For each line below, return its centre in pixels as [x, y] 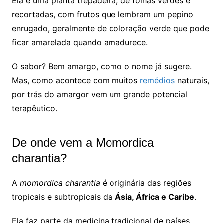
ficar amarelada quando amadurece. [80, 42]
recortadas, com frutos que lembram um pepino [102, 14]
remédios [157, 80]
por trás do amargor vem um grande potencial [99, 94]
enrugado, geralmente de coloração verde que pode [110, 28]
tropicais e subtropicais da [63, 196]
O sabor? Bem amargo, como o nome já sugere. [102, 66]
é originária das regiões [145, 182]
